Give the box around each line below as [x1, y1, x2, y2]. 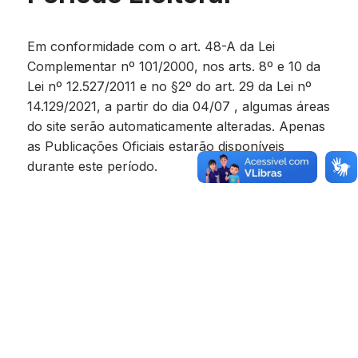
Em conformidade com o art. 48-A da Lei [27, 38, 275, 54]
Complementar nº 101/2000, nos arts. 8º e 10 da [27, 58, 320, 74]
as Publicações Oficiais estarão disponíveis [27, 138, 284, 154]
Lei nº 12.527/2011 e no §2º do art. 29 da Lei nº [27, 78, 312, 94]
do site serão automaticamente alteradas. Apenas [27, 118, 325, 134]
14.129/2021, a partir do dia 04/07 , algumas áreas [27, 98, 330, 114]
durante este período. [27, 158, 157, 174]
